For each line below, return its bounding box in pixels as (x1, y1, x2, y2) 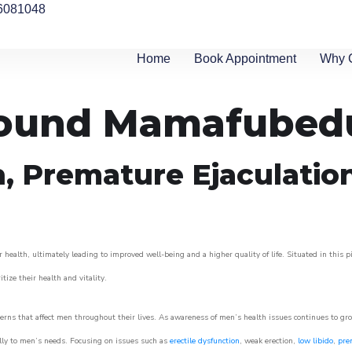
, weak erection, (240, 335, 298, 346)
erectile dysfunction (170, 335, 240, 346)
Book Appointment (194, 52, 297, 65)
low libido (298, 335, 333, 346)
